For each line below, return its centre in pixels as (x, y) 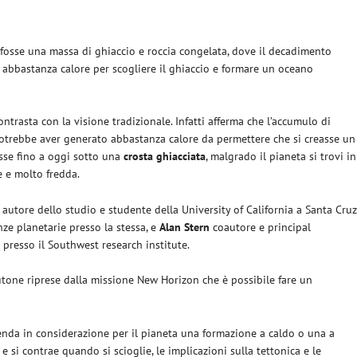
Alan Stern (185, 227)
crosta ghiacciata (165, 157)
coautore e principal (261, 227)
